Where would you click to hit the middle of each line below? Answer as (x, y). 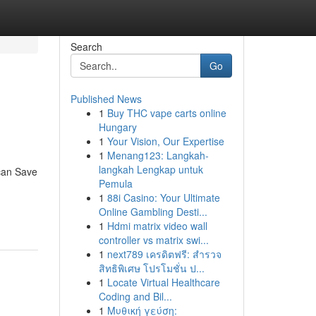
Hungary (117, 127)
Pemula (115, 183)
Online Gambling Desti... (153, 212)
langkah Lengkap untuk (151, 169)
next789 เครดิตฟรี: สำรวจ (164, 254)
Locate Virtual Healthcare (163, 282)
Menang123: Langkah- (158, 155)
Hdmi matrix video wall (157, 226)
